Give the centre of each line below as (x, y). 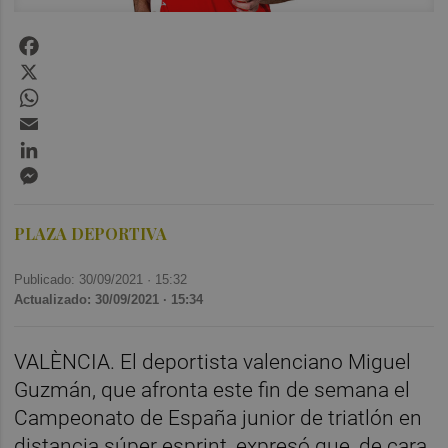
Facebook (77, 40)
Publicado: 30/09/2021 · (85, 279)
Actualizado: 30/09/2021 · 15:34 (109, 299)
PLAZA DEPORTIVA (91, 233)
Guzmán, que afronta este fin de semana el (212, 389)
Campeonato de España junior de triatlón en (218, 417)
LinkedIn (72, 144)
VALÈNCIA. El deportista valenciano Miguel (213, 361)
